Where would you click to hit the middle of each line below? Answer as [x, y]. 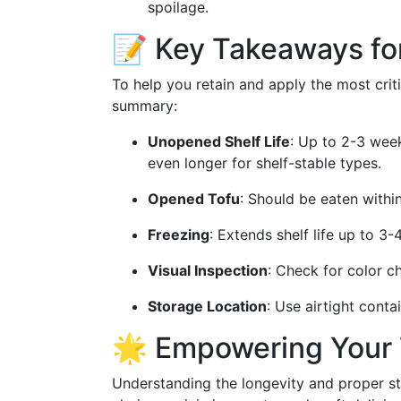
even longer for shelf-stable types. [264, 163]
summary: [145, 106]
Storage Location [207, 306]
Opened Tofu [194, 199]
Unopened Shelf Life [219, 141]
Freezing [179, 235]
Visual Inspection [208, 270]
